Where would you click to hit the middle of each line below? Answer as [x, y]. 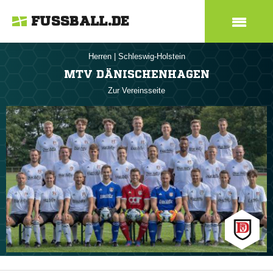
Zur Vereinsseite [136, 90]
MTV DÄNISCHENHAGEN [136, 74]
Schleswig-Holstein [151, 56]
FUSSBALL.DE [80, 21]
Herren [101, 56]
